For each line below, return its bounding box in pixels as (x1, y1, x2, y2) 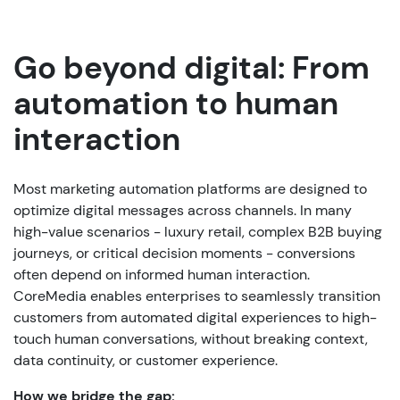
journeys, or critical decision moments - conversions (13, 243, 355, 262)
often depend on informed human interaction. (13, 264, 310, 284)
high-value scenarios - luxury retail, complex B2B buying (13, 221, 382, 241)
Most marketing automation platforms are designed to (13, 179, 367, 198)
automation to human (13, 82, 338, 124)
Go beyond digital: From (13, 46, 370, 88)
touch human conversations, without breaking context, (13, 329, 368, 348)
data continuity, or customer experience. (13, 350, 278, 370)
